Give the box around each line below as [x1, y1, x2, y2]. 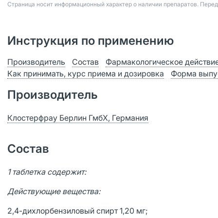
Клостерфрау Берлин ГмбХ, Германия [7, 113, 148, 123]
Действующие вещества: [7, 186, 100, 196]
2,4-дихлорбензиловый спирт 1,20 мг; [7, 206, 148, 216]
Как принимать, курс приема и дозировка [7, 69, 164, 78]
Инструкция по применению [7, 34, 174, 48]
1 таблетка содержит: [7, 167, 86, 177]
